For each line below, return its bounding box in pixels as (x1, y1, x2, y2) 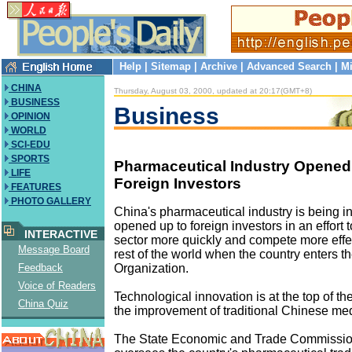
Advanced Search (247, 60, 332, 72)
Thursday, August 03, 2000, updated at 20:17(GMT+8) (114, 86, 312, 95)
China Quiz (18, 298, 68, 310)
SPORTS (9, 153, 49, 164)
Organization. (114, 261, 189, 275)
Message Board (18, 244, 90, 255)
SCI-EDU (9, 139, 50, 150)
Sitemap (151, 60, 191, 72)
